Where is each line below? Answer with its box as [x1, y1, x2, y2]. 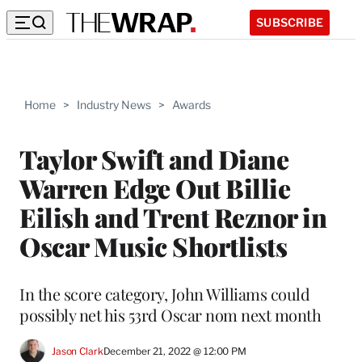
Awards [172, 98, 211, 112]
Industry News [77, 98, 151, 112]
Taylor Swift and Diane [19, 141, 288, 176]
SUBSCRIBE [256, 15, 323, 29]
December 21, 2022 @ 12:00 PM [103, 345, 246, 358]
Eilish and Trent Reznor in [19, 199, 326, 234]
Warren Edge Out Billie [19, 170, 290, 205]
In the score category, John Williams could [19, 282, 309, 305]
